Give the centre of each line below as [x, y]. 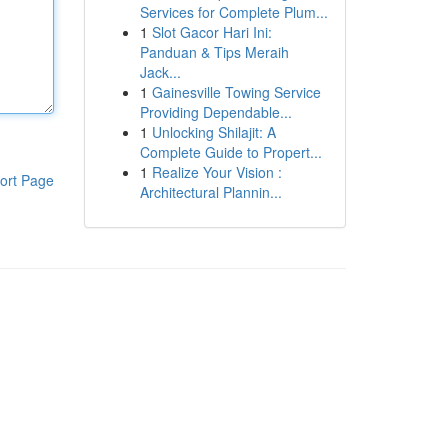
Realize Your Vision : [216, 172]
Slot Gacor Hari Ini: [211, 32]
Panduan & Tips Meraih [214, 52]
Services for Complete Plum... [233, 12]
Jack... [160, 72]
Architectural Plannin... [210, 192]
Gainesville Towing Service [236, 92]
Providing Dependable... [215, 112]
